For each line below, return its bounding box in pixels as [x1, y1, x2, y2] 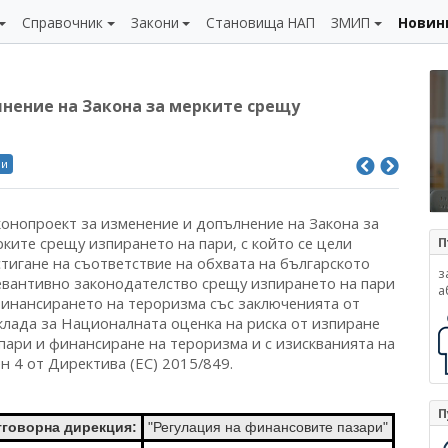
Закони [130, 13, 179, 32]
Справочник [22, 13, 104, 32]
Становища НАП [206, 13, 316, 32]
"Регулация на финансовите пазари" [148, 419, 388, 435]
